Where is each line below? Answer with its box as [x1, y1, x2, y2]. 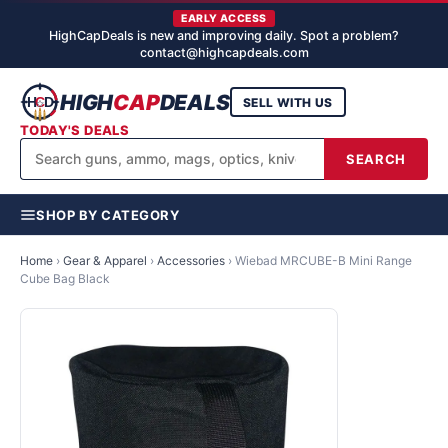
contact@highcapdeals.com [139, 45, 309, 60]
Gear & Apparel [63, 253, 147, 268]
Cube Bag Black [20, 271, 110, 286]
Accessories [157, 253, 225, 268]
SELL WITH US [243, 94, 333, 110]
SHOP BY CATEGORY [36, 207, 180, 223]
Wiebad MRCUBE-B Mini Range [235, 253, 412, 268]
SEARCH [346, 151, 406, 167]
